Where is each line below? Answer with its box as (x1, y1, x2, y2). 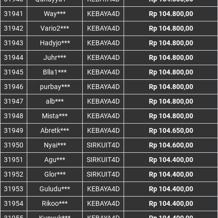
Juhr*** (43, 54, 66, 62)
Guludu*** (39, 185, 70, 193)
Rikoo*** (42, 200, 68, 208)
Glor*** (44, 170, 66, 179)
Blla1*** (43, 68, 67, 76)
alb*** (46, 97, 64, 106)
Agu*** (44, 156, 65, 164)
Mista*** (42, 112, 68, 120)
